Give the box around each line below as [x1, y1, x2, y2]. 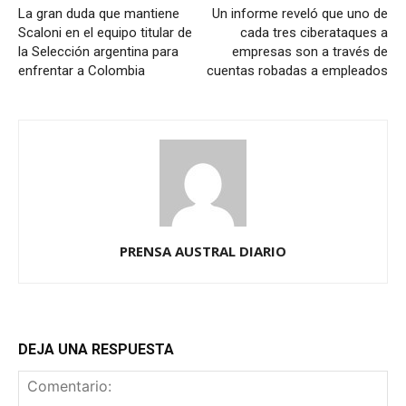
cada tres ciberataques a [240, 24, 388, 42]
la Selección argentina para [18, 43, 179, 61]
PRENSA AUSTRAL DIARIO [120, 242, 286, 261]
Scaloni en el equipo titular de [18, 24, 192, 42]
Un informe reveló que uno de [212, 5, 388, 23]
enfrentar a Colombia [18, 63, 145, 80]
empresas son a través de [232, 43, 388, 61]
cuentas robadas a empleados [207, 63, 388, 80]
